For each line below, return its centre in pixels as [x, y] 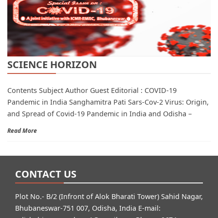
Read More [22, 131]
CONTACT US [46, 174]
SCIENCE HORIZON [52, 65]
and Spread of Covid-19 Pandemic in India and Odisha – [100, 114]
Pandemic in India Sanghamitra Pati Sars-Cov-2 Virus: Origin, [108, 102]
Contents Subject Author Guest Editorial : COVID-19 [92, 91]
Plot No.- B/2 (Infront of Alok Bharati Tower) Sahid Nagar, [109, 197]
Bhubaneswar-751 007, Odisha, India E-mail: [88, 208]
